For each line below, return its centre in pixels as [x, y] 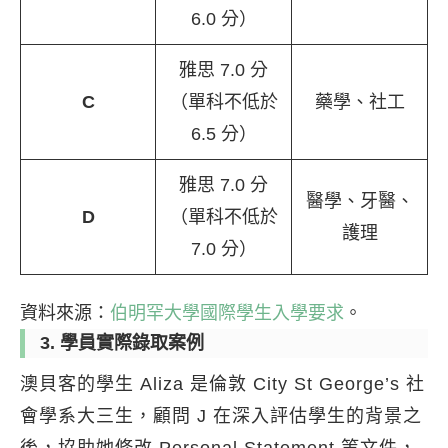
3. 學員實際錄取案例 [122, 343]
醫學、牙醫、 [359, 201]
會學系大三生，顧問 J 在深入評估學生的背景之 [221, 416]
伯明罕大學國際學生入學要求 [227, 313]
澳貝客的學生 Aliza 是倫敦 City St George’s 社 [222, 384]
